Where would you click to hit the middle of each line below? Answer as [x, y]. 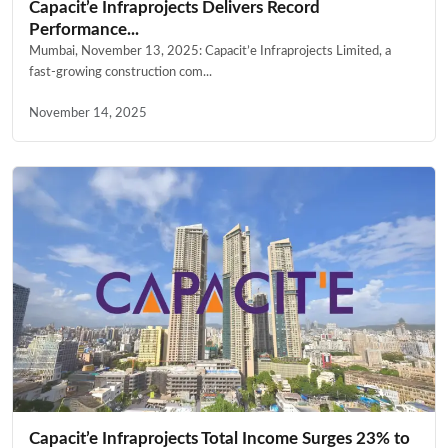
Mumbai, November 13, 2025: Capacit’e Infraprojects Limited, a [210, 50]
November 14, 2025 [88, 112]
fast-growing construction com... [120, 71]
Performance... [84, 29]
